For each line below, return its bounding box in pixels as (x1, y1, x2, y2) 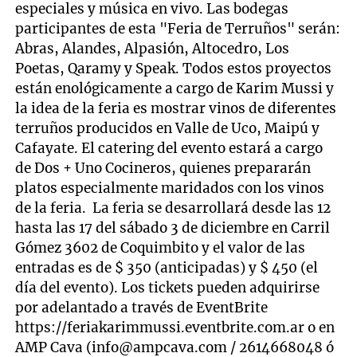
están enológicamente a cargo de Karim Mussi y (15, 79, 335, 97)
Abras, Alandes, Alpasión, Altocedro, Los (15, 39, 290, 57)
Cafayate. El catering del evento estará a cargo (15, 139, 324, 157)
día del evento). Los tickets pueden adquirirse (15, 278, 320, 296)
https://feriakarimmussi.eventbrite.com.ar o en (15, 318, 335, 336)
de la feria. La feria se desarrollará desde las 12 (15, 198, 331, 217)
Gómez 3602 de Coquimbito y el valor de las (15, 238, 306, 257)
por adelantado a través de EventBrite (15, 298, 269, 316)
